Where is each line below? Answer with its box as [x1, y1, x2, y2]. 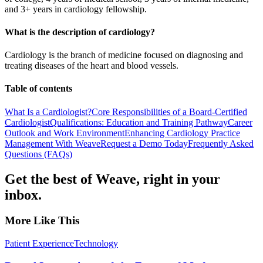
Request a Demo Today [100, 138, 188, 149]
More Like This [5, 214, 79, 227]
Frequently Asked [188, 138, 254, 149]
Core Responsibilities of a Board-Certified [92, 106, 247, 117]
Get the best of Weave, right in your [5, 171, 220, 187]
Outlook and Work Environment [5, 127, 124, 138]
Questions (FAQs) [5, 149, 72, 159]
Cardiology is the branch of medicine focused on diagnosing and [5, 50, 243, 60]
